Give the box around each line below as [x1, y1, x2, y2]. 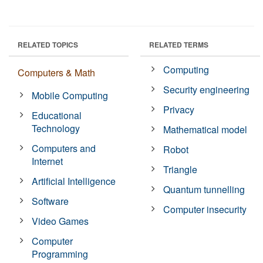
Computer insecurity [163, 202, 247, 216]
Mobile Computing [32, 88, 109, 102]
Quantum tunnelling [163, 182, 245, 196]
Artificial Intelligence [32, 174, 116, 188]
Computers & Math [18, 65, 95, 79]
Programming [32, 247, 89, 261]
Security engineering [163, 82, 250, 96]
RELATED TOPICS [18, 39, 78, 50]
